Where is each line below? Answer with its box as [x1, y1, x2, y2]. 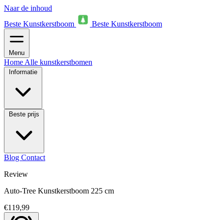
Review [4, 170, 28, 178]
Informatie [9, 68, 37, 76]
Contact [21, 153, 45, 162]
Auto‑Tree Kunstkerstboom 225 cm [4, 187, 114, 195]
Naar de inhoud [4, 4, 52, 12]
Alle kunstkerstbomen [25, 58, 92, 66]
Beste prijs [9, 110, 39, 118]
